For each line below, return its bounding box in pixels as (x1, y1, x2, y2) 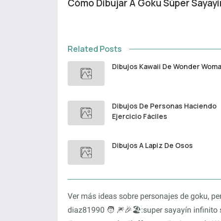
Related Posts (68, 43, 122, 54)
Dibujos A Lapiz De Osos (112, 141, 193, 150)
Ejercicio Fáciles (112, 111, 167, 121)
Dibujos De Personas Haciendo (112, 101, 217, 110)
